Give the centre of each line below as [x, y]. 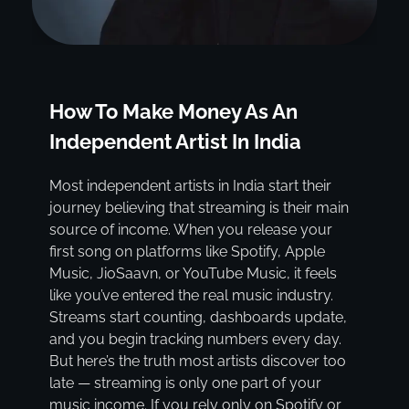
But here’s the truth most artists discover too [197, 362]
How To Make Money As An [173, 111]
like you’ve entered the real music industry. [191, 296]
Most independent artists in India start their [190, 186]
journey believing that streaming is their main [199, 208]
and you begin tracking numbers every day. [195, 340]
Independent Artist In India [175, 141]
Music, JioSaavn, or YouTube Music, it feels [193, 274]
